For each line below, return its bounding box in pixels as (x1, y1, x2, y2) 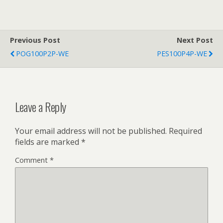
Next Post (177, 35, 213, 45)
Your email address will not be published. (15, 125, 167, 136)
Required (169, 125, 202, 136)
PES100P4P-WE (157, 49, 207, 58)
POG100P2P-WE (16, 49, 69, 58)
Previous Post (10, 35, 60, 45)
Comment (15, 155, 50, 165)
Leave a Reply (15, 97, 66, 115)
